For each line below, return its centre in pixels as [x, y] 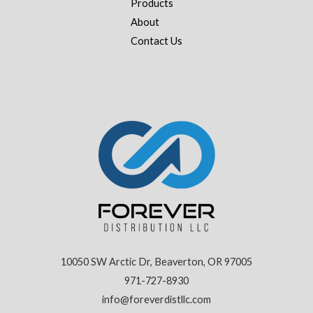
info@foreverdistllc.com [156, 300]
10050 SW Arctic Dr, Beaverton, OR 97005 [156, 262]
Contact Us [156, 41]
